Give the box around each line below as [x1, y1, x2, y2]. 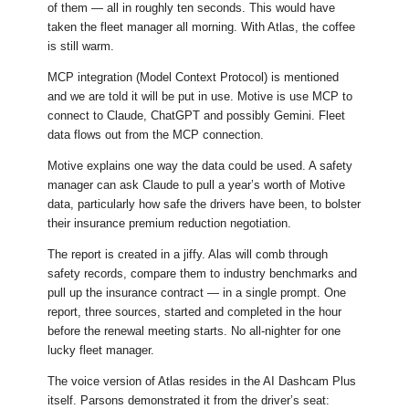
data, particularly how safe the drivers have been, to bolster [47, 197, 362, 212]
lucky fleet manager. [47, 343, 155, 358]
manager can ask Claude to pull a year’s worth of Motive [47, 178, 346, 193]
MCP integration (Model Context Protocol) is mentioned [47, 70, 340, 85]
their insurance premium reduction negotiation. [47, 216, 292, 231]
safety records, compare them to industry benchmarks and [47, 267, 358, 281]
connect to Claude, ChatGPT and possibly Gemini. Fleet [47, 109, 346, 123]
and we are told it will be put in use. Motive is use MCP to [47, 89, 353, 104]
